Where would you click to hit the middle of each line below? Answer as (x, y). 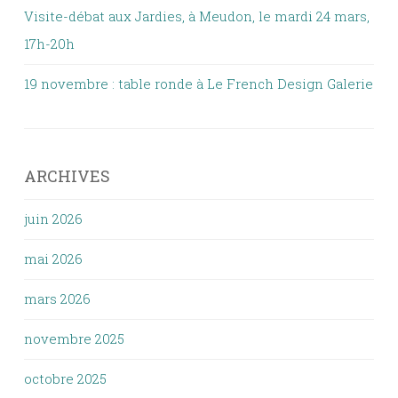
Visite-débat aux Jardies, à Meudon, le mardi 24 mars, (197, 16)
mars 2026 (57, 299)
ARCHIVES (67, 176)
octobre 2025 (65, 379)
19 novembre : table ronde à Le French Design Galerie (199, 84)
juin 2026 (53, 219)
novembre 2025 (74, 339)
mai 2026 (53, 259)
